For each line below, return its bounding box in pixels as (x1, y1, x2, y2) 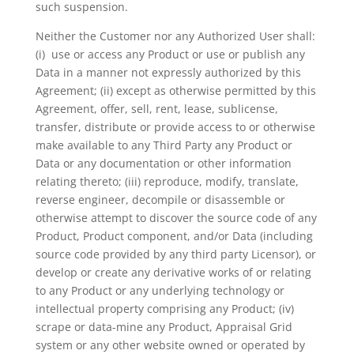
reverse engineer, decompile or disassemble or (35, 192, 285, 207)
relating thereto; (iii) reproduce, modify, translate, (35, 174, 299, 189)
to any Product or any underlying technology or (35, 283, 284, 298)
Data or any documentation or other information (35, 156, 292, 171)
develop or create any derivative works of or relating (35, 265, 311, 280)
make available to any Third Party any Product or (35, 137, 292, 153)
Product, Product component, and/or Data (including (35, 228, 313, 243)
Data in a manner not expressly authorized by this (35, 65, 301, 80)
